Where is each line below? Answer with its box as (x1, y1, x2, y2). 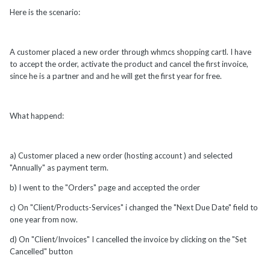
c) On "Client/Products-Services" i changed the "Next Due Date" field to (10, 202, 258, 213)
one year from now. (10, 215, 78, 225)
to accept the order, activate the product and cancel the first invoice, (10, 59, 248, 69)
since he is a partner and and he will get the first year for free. (10, 71, 222, 81)
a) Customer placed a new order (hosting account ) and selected (10, 151, 233, 161)
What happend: (10, 111, 64, 121)
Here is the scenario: (10, 7, 80, 17)
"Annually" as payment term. (10, 163, 108, 173)
